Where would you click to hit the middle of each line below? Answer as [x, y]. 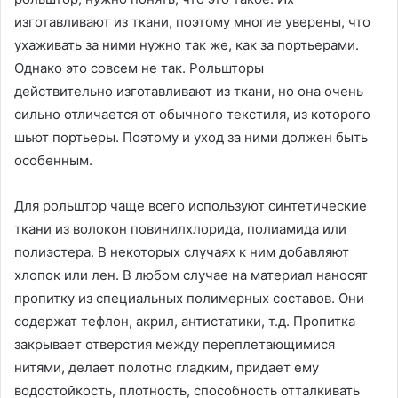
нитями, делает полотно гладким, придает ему [167, 368]
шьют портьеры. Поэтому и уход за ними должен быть [191, 138]
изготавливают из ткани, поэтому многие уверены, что [192, 22]
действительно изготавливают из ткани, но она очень [189, 92]
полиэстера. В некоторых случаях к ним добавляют [182, 252]
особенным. [53, 161]
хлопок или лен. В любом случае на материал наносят [191, 275]
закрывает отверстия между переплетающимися [175, 345]
